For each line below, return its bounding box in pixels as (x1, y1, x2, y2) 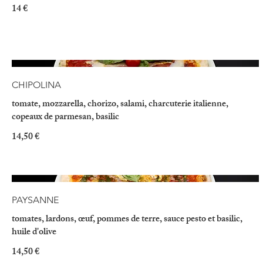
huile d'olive (12, 224, 56, 242)
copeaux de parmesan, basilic (12, 109, 119, 126)
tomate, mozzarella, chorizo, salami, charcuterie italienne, (12, 96, 228, 113)
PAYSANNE (12, 194, 59, 206)
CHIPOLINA (12, 79, 61, 90)
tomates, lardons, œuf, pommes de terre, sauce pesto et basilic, (12, 211, 242, 229)
